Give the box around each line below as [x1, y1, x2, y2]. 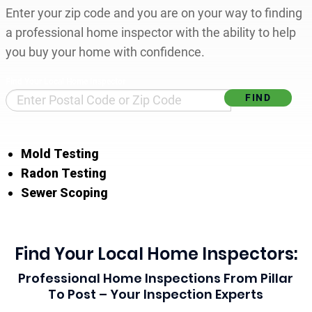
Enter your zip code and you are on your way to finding [5, 5, 302, 20]
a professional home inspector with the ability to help [5, 24, 296, 40]
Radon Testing [21, 165, 107, 180]
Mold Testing [21, 146, 100, 161]
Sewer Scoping [21, 185, 109, 200]
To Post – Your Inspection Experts [48, 285, 264, 303]
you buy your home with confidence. [5, 44, 205, 59]
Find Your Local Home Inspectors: [15, 242, 297, 265]
